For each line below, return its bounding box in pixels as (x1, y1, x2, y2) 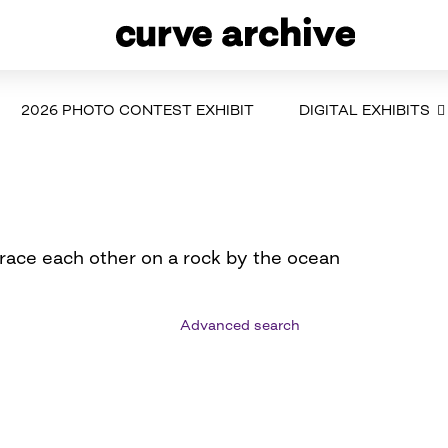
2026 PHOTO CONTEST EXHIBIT (20, 100, 254, 118)
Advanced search (180, 315, 301, 333)
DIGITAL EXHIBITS (298, 100, 430, 118)
